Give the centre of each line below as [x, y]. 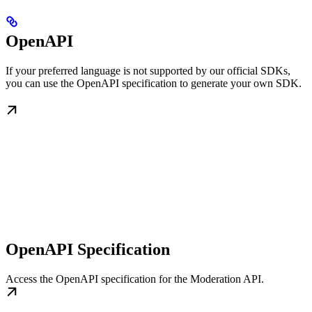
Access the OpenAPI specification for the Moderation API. [135, 279]
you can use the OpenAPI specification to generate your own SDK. [154, 83]
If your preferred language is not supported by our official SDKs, [148, 70]
